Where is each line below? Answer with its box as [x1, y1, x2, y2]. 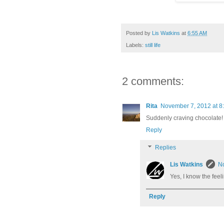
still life [145, 42, 160, 48]
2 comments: [122, 75, 184, 88]
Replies [155, 144, 176, 151]
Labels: [126, 42, 145, 48]
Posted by [126, 29, 152, 36]
